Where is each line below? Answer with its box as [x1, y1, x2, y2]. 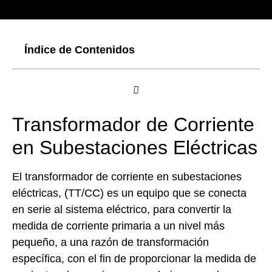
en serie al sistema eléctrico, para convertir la [12, 203, 231, 216]
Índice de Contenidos [24, 44, 135, 56]
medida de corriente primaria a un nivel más [12, 220, 225, 232]
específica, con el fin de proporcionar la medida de [12, 253, 256, 265]
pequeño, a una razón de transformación [12, 236, 209, 248]
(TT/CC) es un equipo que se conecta [61, 187, 246, 199]
